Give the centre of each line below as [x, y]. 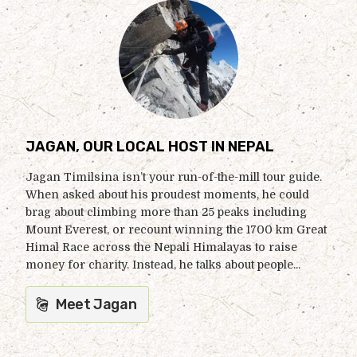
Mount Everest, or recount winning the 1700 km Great [176, 229]
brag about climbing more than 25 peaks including [166, 212]
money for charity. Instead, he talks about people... [163, 264]
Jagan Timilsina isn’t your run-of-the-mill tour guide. [174, 177]
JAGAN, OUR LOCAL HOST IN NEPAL [150, 146]
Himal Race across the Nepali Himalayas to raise [161, 247]
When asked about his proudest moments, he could [167, 194]
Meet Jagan [96, 304]
